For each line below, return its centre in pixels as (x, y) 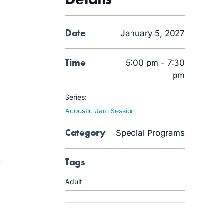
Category (85, 132)
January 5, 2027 (153, 33)
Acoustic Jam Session (100, 111)
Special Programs (150, 133)
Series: (76, 97)
